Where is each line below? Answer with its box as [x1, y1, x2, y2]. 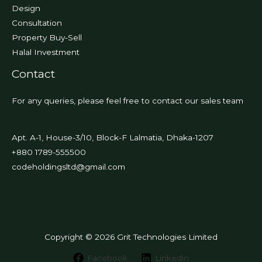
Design [12, 4, 40, 13]
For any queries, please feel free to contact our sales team [12, 95, 243, 105]
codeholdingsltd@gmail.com [12, 161, 125, 171]
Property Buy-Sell [12, 33, 82, 43]
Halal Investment [12, 47, 80, 57]
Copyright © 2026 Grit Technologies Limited [44, 232, 218, 242]
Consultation [12, 18, 62, 28]
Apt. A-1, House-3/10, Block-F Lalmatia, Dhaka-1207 [12, 132, 213, 142]
